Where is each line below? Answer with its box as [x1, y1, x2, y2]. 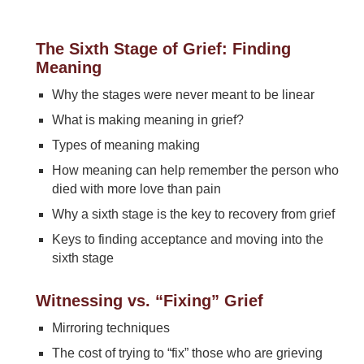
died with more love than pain [51, 182, 221, 196]
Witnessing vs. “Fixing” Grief [35, 292, 263, 310]
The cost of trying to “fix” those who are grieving [51, 346, 323, 360]
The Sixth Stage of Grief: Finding [35, 40, 291, 58]
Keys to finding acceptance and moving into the [51, 232, 323, 246]
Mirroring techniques [51, 321, 170, 335]
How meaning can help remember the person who [51, 163, 339, 177]
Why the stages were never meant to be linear [51, 88, 314, 102]
